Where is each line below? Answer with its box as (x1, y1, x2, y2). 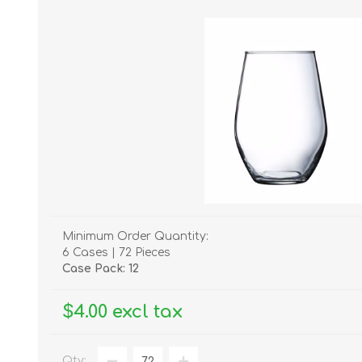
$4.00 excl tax (62, 302, 183, 322)
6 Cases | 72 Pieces (62, 246, 170, 259)
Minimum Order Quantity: (62, 230, 208, 243)
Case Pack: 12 (62, 263, 139, 276)
